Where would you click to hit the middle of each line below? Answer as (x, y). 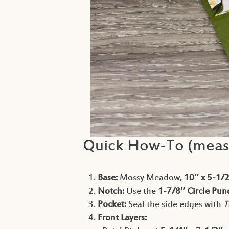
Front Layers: (122, 219)
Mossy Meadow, (151, 179)
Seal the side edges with (175, 205)
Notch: (111, 192)
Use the (141, 192)
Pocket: (112, 205)
